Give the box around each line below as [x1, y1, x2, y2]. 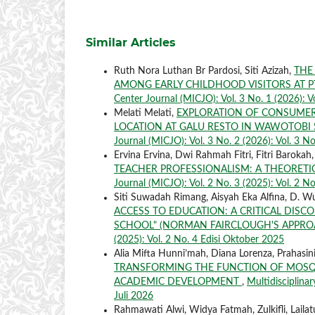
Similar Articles [86, 35, 176, 49]
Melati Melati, [114, 108, 176, 118]
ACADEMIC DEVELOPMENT [114, 276, 242, 287]
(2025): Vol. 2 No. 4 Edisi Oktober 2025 [114, 234, 284, 245]
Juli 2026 [114, 290, 153, 301]
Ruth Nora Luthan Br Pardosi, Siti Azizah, [114, 65, 294, 76]
